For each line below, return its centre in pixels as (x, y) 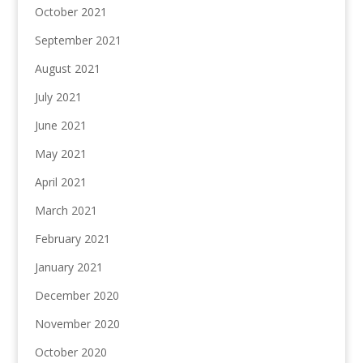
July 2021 (58, 97)
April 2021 (60, 182)
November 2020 (77, 324)
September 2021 (78, 41)
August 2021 (67, 69)
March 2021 (66, 211)
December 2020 (77, 296)
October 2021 (70, 12)
